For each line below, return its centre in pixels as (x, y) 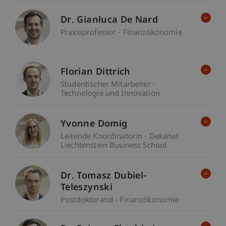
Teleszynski (87, 188)
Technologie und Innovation (110, 94)
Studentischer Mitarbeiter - (108, 85)
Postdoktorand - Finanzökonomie (120, 201)
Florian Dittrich (96, 73)
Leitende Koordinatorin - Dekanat (120, 137)
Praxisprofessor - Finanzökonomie (121, 33)
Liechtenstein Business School (114, 146)
